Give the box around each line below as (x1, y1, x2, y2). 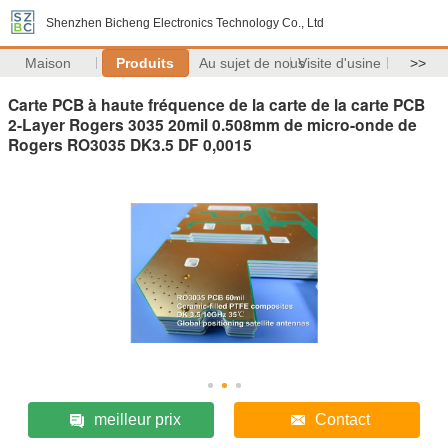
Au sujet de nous (198, 55, 305, 71)
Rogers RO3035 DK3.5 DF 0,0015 (8, 132, 252, 156)
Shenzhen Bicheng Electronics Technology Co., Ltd (46, 16, 324, 30)
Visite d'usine (297, 55, 381, 71)
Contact (315, 410, 371, 428)
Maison (25, 55, 72, 71)
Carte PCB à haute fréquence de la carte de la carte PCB (8, 92, 425, 116)
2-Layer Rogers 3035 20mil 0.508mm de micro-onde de (8, 112, 417, 136)
